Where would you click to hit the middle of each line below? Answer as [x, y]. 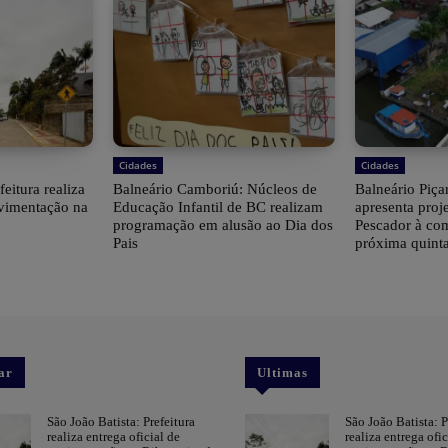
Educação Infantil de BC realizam [217, 207]
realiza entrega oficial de [114, 437]
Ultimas [283, 373]
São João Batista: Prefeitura [121, 422]
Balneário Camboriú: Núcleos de [214, 189]
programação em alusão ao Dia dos [222, 225]
